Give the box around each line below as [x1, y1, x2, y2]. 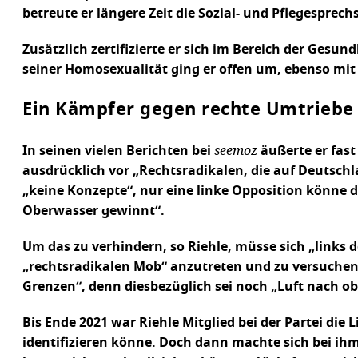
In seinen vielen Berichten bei [22, 145, 214, 157]
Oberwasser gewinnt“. [22, 205, 165, 217]
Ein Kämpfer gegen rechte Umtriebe [22, 101, 354, 118]
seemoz [214, 141, 257, 158]
